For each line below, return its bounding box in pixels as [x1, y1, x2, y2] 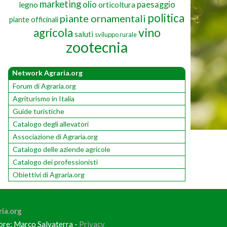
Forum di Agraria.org [13, 81, 76, 90]
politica [147, 11, 184, 25]
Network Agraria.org [12, 68, 83, 77]
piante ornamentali [60, 12, 146, 24]
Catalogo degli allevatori [13, 119, 89, 128]
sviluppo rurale [94, 30, 137, 39]
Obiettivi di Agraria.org [13, 170, 85, 179]
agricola [33, 25, 73, 40]
